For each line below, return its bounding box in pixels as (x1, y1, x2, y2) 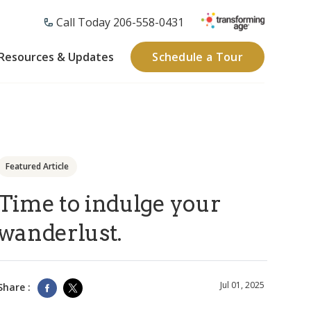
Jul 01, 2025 (219, 279, 264, 292)
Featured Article (5, 160, 69, 172)
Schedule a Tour (152, 49, 243, 65)
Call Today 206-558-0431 (56, 14, 184, 30)
